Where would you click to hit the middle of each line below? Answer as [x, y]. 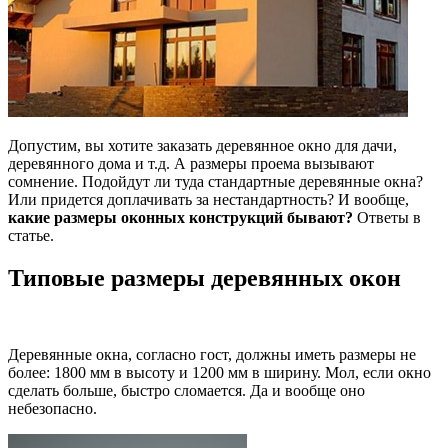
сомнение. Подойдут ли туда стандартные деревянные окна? [215, 181]
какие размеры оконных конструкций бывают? [180, 217]
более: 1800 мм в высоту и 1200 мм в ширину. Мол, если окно [219, 372]
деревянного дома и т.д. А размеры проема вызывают [191, 163]
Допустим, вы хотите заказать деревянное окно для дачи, [202, 145]
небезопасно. [52, 408]
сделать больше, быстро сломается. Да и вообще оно [186, 390]
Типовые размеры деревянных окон [204, 277]
